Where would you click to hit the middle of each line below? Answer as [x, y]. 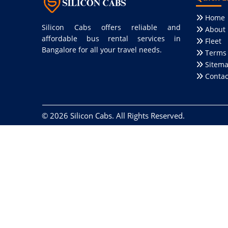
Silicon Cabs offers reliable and [111, 27]
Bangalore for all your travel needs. [102, 49]
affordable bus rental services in [111, 38]
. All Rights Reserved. [149, 116]
